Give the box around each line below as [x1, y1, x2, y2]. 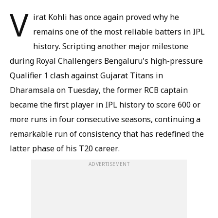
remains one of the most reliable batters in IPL [33, 26, 205, 37]
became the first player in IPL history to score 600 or [10, 99, 200, 110]
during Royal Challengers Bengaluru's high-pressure [10, 55, 203, 67]
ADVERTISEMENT [89, 161, 129, 168]
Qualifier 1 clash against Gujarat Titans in [10, 70, 163, 81]
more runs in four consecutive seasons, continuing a [10, 114, 200, 125]
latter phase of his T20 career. [10, 143, 120, 154]
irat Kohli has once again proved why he [33, 12, 179, 23]
